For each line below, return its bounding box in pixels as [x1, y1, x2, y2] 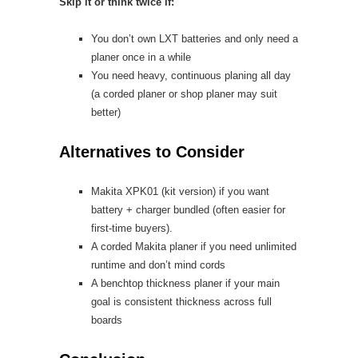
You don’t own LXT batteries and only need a [91, 33, 298, 45]
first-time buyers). [91, 222, 173, 234]
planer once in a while [91, 51, 191, 63]
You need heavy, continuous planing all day [91, 70, 291, 82]
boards [91, 314, 122, 326]
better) [91, 106, 121, 118]
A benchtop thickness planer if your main [91, 277, 280, 289]
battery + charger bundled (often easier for [91, 204, 285, 216]
